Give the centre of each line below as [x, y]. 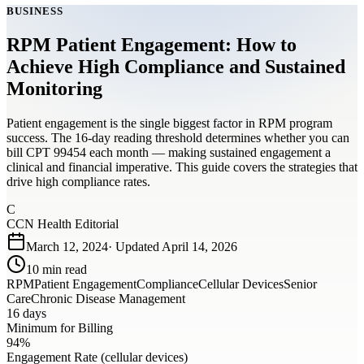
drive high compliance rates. [78, 181]
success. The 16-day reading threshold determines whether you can [178, 137]
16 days [26, 313]
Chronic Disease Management [108, 298]
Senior [300, 284]
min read [63, 269]
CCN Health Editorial [63, 223]
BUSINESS [35, 11]
